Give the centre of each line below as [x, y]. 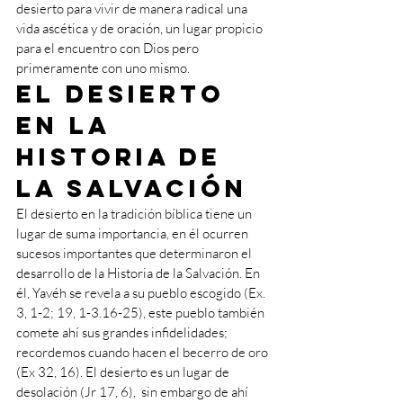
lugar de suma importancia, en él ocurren [134, 233]
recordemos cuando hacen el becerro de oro [143, 352]
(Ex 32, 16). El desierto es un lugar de [124, 372]
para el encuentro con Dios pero [109, 48]
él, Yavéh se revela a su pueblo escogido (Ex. [142, 293]
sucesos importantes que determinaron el [135, 253]
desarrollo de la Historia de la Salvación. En [139, 273]
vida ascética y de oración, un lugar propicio [141, 28]
